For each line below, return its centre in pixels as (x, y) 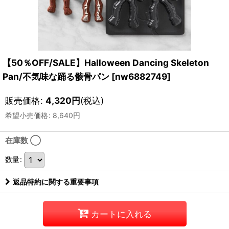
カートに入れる (121, 214)
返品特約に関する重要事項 (56, 182)
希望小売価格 (27, 115)
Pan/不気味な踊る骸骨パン (56, 76)
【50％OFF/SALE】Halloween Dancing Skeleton (106, 63)
